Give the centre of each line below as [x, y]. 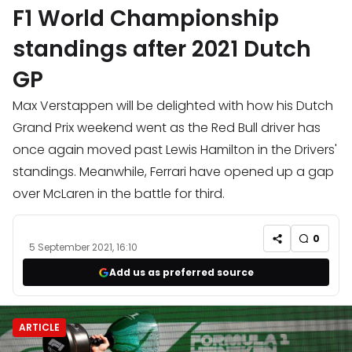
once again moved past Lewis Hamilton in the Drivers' [175, 150]
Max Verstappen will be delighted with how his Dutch [173, 106]
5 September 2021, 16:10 [83, 247]
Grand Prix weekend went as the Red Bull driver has [167, 128]
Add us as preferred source [181, 272]
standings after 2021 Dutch [162, 49]
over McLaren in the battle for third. [119, 194]
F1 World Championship [146, 19]
